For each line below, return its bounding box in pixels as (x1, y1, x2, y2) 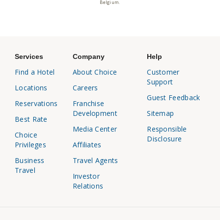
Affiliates (72, 140, 102, 150)
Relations (72, 181, 104, 191)
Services (15, 53, 43, 61)
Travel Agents (72, 156, 118, 165)
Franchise (72, 99, 105, 109)
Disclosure (147, 134, 182, 144)
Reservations (15, 99, 58, 109)
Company (72, 53, 105, 61)
